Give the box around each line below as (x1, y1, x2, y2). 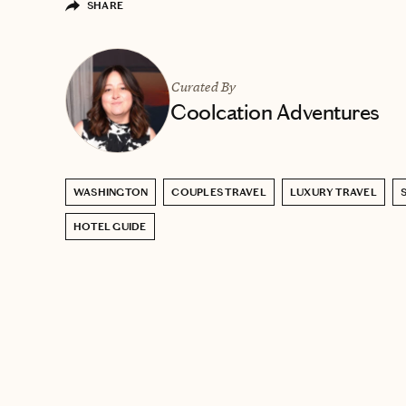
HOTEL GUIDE (73, 219, 147, 233)
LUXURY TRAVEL (289, 185, 377, 198)
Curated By (170, 77, 236, 95)
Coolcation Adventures (170, 99, 380, 125)
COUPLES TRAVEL (171, 185, 266, 198)
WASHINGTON (73, 185, 149, 198)
